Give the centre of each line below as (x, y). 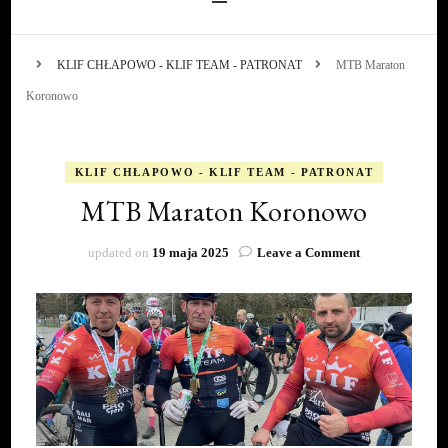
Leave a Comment (308, 252)
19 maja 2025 (190, 252)
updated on (120, 252)
